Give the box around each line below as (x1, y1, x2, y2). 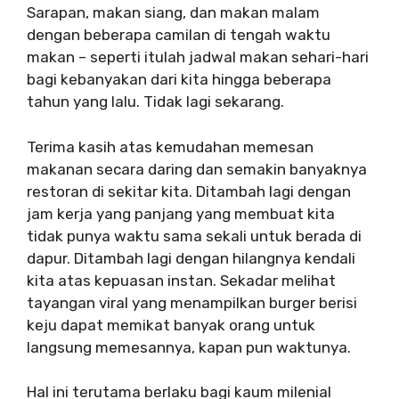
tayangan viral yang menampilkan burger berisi (27, 293, 357, 312)
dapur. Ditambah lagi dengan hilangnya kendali (27, 248, 355, 267)
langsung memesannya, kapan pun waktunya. (27, 338, 351, 356)
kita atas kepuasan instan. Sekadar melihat (27, 271, 336, 289)
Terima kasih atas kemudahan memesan (27, 137, 313, 156)
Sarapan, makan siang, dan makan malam (27, 4, 320, 21)
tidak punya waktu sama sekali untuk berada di (27, 226, 362, 245)
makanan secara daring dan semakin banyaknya (27, 159, 367, 178)
